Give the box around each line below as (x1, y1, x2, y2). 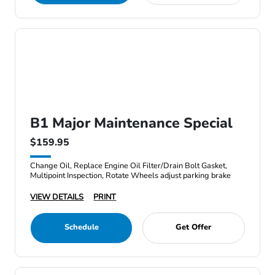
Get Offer (176, 222, 212, 233)
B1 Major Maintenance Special (30, 114, 233, 133)
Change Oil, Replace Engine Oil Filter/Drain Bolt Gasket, (30, 160, 228, 171)
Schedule (64, 222, 99, 233)
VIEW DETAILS (30, 192, 84, 203)
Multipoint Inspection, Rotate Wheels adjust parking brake (30, 170, 231, 181)
